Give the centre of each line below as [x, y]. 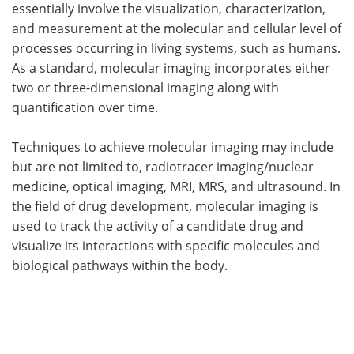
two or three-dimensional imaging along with [145, 88]
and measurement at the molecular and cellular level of [177, 29]
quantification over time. [85, 108]
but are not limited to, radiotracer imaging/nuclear [163, 167]
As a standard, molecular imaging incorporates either [171, 68]
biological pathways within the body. [120, 266]
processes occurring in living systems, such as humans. [176, 49]
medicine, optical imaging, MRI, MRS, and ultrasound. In [176, 187]
